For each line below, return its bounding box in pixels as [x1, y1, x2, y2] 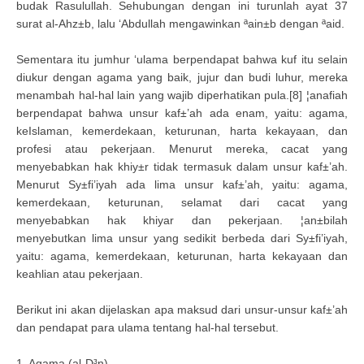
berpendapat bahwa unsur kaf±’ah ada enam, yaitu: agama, [16, 106, 348, 119]
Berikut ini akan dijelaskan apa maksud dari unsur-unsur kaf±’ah [16, 303, 348, 316]
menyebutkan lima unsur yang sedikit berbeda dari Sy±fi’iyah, [16, 232, 348, 245]
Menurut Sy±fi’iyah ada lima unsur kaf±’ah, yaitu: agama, [16, 178, 348, 191]
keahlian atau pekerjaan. [16, 267, 143, 280]
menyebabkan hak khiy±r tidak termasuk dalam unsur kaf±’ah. [16, 160, 348, 173]
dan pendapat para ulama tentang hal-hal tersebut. [16, 321, 279, 334]
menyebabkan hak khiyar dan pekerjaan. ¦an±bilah [16, 214, 348, 227]
